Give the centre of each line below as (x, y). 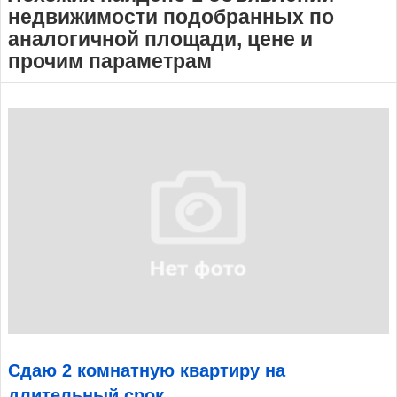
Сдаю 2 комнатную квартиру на (147, 370)
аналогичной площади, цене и (160, 39)
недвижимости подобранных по (171, 16)
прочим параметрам (110, 61)
